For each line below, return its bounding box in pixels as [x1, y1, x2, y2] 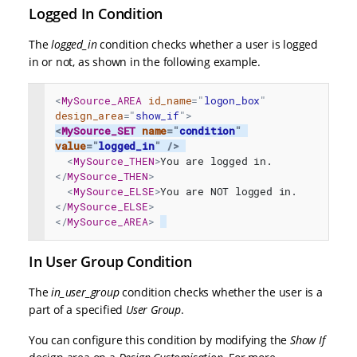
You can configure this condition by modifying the [29, 332, 290, 348]
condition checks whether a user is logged [100, 36, 319, 52]
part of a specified [29, 302, 127, 318]
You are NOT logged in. [160, 185, 298, 198]
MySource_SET [61, 124, 136, 138]
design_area [54, 109, 124, 123]
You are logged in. [160, 155, 273, 168]
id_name [147, 94, 192, 108]
